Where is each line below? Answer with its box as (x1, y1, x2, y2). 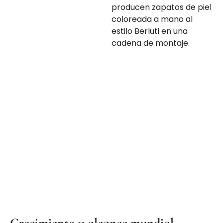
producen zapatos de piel (111, 1, 212, 13)
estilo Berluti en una (111, 25, 188, 37)
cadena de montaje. (111, 37, 190, 49)
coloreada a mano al (111, 13, 193, 25)
